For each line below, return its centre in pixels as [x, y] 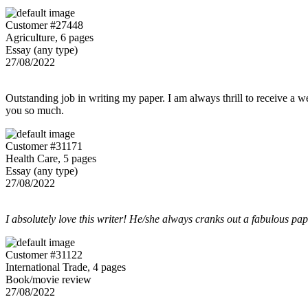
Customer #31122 [44, 255]
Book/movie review [48, 280]
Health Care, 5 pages [51, 159]
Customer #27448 [44, 25]
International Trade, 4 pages [66, 267]
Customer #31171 [44, 146]
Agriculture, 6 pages [49, 38]
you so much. [35, 111]
